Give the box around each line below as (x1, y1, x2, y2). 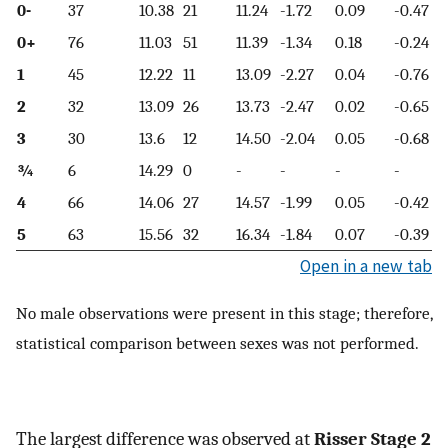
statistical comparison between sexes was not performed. (16, 333, 419, 354)
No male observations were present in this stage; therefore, (16, 303, 432, 324)
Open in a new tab (300, 254, 432, 277)
